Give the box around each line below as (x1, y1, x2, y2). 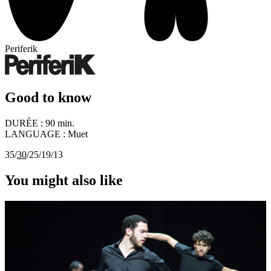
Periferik (5, 44, 38, 54)
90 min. (45, 117, 74, 128)
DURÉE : (5, 117, 45, 128)
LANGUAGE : (5, 128, 65, 139)
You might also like (5, 172, 123, 188)
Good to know (5, 90, 91, 106)
